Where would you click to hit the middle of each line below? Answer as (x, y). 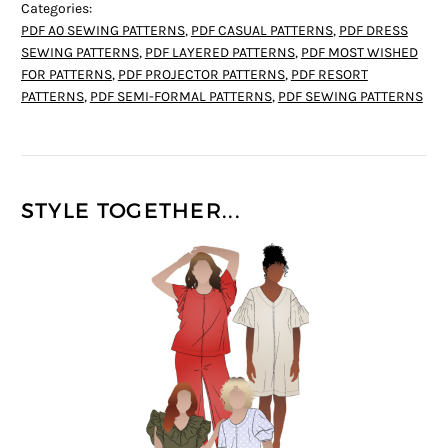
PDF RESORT (329, 75)
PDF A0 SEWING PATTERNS (102, 31)
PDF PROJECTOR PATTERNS (201, 75)
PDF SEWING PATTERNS (350, 97)
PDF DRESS (373, 31)
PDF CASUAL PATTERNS (261, 31)
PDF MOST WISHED (359, 53)
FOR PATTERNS (66, 75)
